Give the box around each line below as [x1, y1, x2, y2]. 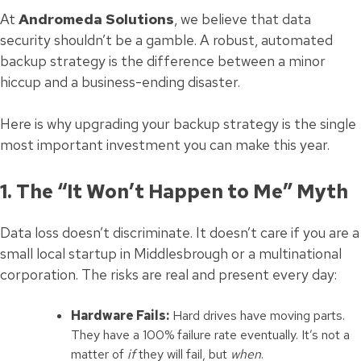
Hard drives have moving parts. [169, 307, 345, 325]
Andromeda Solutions [19, 9, 174, 28]
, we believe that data [174, 9, 311, 28]
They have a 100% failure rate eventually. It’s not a [71, 326, 350, 344]
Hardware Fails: [71, 307, 169, 325]
